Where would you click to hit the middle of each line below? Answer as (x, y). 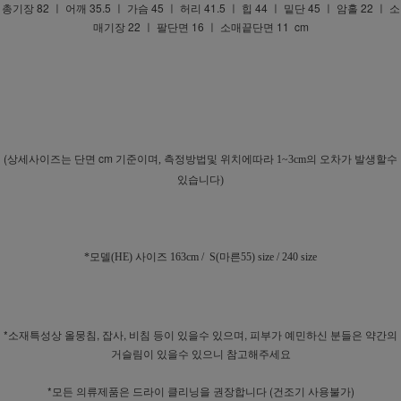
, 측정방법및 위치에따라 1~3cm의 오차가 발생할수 (278, 160)
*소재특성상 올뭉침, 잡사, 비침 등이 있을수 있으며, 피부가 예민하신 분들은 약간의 (200, 335)
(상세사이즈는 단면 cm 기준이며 (81, 158)
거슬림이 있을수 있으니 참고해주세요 (200, 354)
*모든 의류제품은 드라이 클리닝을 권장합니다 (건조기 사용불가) (200, 391)
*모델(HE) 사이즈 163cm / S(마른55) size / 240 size (200, 257)
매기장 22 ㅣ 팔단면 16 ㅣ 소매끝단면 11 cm (200, 27)
